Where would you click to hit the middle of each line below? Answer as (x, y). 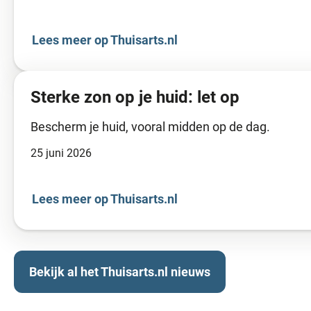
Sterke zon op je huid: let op (135, 97)
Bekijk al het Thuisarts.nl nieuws (120, 271)
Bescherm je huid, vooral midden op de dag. (150, 126)
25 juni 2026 (61, 153)
